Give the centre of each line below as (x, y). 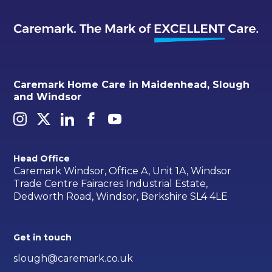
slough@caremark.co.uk (73, 259)
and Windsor (48, 97)
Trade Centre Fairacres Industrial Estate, (111, 184)
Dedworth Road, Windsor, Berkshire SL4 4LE (121, 197)
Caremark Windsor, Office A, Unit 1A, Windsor (123, 171)
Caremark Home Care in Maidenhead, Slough (132, 85)
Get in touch (43, 238)
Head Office (42, 159)
